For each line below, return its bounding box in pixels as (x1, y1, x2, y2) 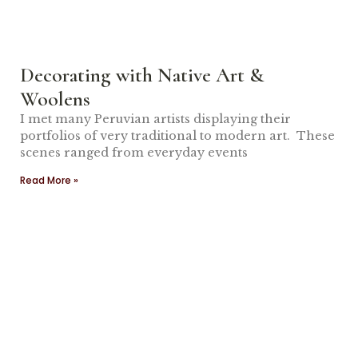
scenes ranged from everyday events (20, 145, 248, 160)
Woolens (20, 86, 90, 111)
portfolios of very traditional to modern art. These (20, 129, 335, 143)
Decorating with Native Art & (20, 62, 265, 87)
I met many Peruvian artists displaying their (20, 112, 291, 126)
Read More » (20, 173, 78, 187)
